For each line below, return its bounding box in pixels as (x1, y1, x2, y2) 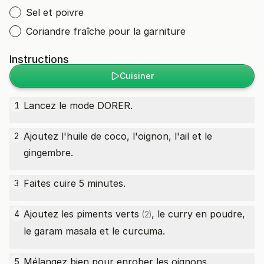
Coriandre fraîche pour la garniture (26, 25, 186, 37)
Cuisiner (120, 71, 154, 81)
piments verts (77, 208, 139, 220)
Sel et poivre (26, 6, 84, 18)
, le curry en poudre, (151, 208, 245, 220)
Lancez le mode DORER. (24, 100, 133, 111)
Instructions (9, 53, 69, 65)
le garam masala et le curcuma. (24, 225, 165, 237)
